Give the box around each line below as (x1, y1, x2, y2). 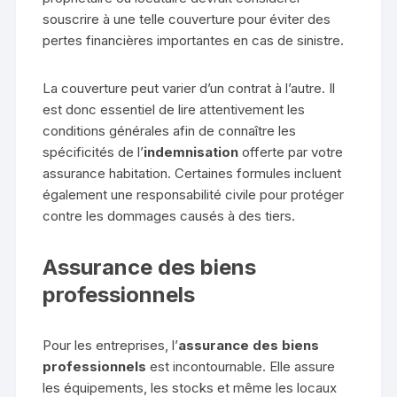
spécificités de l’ (43, 143, 144, 160)
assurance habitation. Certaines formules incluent (43, 164, 342, 182)
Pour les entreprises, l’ (43, 336, 179, 354)
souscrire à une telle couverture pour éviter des (43, 10, 331, 27)
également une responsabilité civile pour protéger (43, 185, 345, 203)
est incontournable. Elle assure (146, 357, 336, 375)
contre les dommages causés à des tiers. (43, 206, 296, 224)
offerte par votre (238, 143, 344, 160)
